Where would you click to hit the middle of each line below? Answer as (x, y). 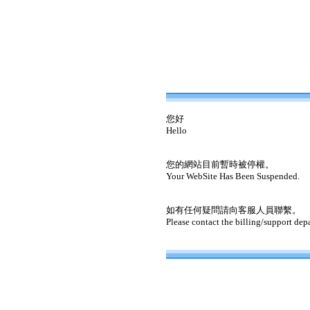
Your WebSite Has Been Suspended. (233, 176)
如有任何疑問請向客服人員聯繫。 (234, 210)
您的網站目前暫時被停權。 (220, 164)
